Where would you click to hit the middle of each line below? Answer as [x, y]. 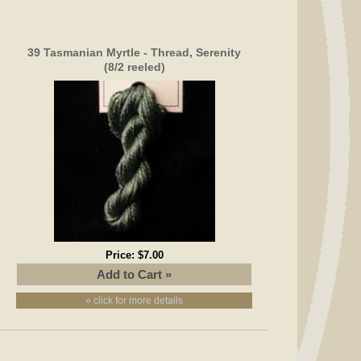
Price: [121, 255]
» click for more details [135, 300]
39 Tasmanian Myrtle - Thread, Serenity [135, 52]
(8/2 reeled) [134, 66]
